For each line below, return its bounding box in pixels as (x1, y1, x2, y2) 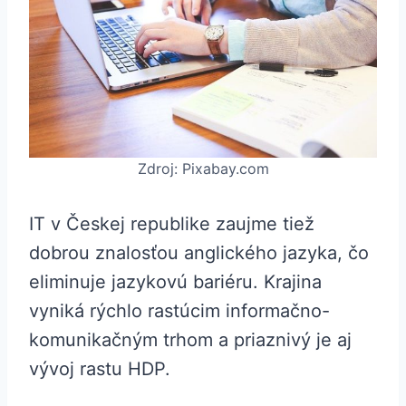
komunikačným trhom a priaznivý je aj (29, 329, 352, 352)
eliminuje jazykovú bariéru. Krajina (29, 271, 322, 294)
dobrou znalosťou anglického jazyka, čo (29, 242, 369, 265)
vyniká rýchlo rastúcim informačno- (29, 300, 330, 323)
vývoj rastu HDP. (29, 358, 176, 381)
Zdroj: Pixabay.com (137, 159, 269, 179)
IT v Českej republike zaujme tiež (29, 213, 314, 236)
